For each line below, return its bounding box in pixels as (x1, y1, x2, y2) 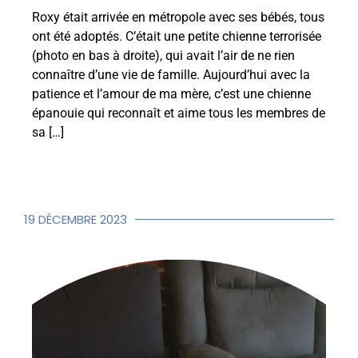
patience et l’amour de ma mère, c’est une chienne (32, 86, 311, 101)
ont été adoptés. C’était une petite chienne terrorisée (32, 29, 321, 44)
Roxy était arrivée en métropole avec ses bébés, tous (32, 10, 324, 25)
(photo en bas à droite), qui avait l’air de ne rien (32, 48, 295, 63)
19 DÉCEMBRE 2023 (24, 211, 127, 229)
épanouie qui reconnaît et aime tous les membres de (32, 105, 325, 121)
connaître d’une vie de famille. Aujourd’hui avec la (32, 67, 310, 82)
